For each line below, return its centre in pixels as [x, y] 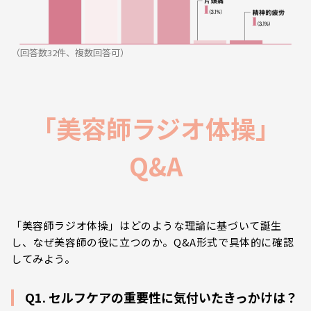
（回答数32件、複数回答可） [70, 53]
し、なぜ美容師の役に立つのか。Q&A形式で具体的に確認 [153, 242]
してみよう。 [43, 259]
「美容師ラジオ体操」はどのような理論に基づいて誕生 [147, 226]
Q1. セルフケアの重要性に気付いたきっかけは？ [161, 297]
